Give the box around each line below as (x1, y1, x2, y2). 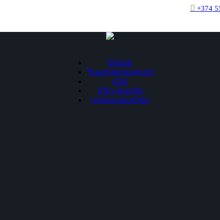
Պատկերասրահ (86, 68, 154, 76)
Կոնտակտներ (90, 96, 149, 104)
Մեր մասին (97, 86, 143, 95)
